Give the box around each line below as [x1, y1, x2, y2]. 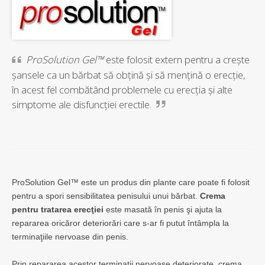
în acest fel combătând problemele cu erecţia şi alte [12, 83, 232, 97]
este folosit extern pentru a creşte [104, 53, 250, 67]
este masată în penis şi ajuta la [104, 205, 222, 215]
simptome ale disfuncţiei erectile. [12, 98, 151, 112]
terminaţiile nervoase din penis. [12, 232, 128, 242]
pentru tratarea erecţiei [12, 205, 104, 215]
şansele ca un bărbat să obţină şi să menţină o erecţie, [12, 68, 245, 82]
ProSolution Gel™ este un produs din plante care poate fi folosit [12, 177, 250, 188]
